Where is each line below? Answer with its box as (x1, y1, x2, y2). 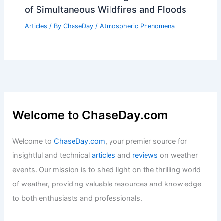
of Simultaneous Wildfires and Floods (24, 3, 186, 15)
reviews (132, 151, 158, 160)
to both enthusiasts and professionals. (12, 194, 143, 203)
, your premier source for (105, 137, 187, 146)
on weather (158, 151, 198, 160)
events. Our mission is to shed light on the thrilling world (12, 165, 201, 175)
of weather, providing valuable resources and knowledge (12, 180, 202, 189)
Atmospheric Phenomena (99, 22, 175, 30)
